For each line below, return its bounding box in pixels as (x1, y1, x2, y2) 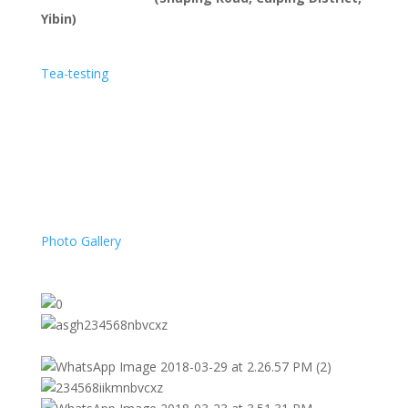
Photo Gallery (40, 232, 121, 250)
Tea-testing (40, 65, 108, 82)
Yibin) (40, 10, 76, 27)
